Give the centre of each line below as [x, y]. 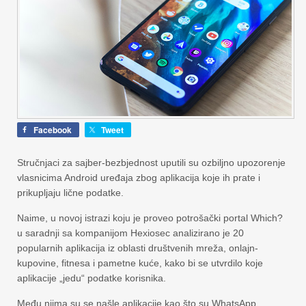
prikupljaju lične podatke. [70, 193]
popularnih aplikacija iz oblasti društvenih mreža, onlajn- [138, 248]
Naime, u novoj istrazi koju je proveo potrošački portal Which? [150, 218]
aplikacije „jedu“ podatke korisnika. [92, 278]
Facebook [53, 130]
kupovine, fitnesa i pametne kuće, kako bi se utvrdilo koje [140, 263]
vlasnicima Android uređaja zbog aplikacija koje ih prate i [139, 178]
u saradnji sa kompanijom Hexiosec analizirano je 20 [130, 233]
